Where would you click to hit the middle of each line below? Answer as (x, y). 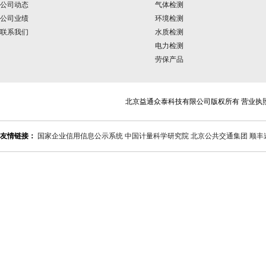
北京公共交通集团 (219, 136)
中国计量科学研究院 (157, 136)
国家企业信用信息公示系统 (80, 136)
